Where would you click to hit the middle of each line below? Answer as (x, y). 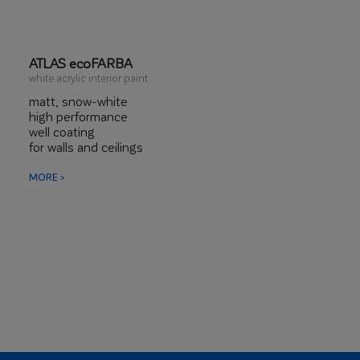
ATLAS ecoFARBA (81, 63)
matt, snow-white (78, 101)
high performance (78, 116)
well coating (62, 131)
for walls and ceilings (86, 147)
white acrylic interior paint (88, 78)
